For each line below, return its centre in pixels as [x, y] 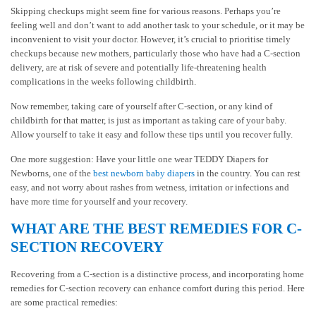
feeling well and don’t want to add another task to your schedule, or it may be [158, 25]
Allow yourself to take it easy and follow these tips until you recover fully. [152, 134]
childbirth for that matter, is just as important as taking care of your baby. [148, 120]
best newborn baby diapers [144, 173]
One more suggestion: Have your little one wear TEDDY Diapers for [139, 159]
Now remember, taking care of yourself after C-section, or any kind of [141, 106]
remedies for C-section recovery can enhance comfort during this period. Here [158, 288]
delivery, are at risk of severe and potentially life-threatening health [139, 67]
